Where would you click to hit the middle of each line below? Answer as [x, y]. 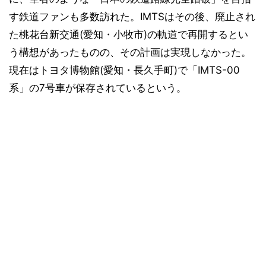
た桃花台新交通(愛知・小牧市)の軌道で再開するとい [129, 34]
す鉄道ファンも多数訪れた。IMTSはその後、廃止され [132, 17]
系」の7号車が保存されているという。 [98, 88]
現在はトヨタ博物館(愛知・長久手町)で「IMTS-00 [124, 70]
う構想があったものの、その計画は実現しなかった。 [130, 52]
